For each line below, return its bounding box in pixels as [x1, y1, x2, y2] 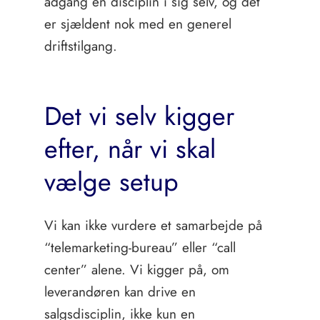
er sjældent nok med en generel [44, 14, 231, 34]
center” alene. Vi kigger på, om [44, 260, 229, 279]
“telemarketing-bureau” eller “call [44, 238, 236, 257]
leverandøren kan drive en [44, 282, 196, 301]
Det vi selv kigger [44, 97, 234, 135]
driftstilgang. [44, 36, 117, 56]
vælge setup [44, 163, 179, 201]
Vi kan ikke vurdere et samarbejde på [44, 216, 262, 235]
